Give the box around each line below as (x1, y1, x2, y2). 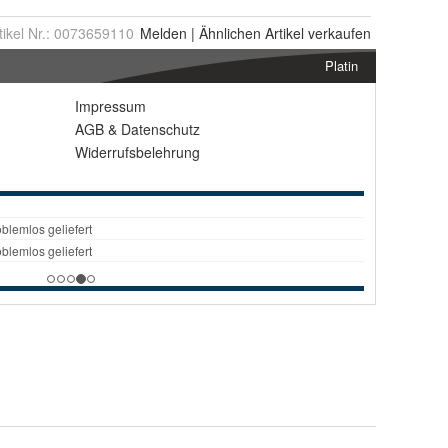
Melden (140, 23, 187, 43)
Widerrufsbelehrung (75, 142, 200, 162)
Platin (325, 56, 358, 75)
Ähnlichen (199, 23, 261, 43)
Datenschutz (121, 119, 200, 139)
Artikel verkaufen (261, 23, 371, 43)
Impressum (75, 96, 146, 116)
